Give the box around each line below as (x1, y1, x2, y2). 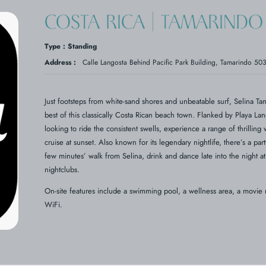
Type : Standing (44, 41, 97, 52)
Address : (44, 57, 76, 68)
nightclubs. (44, 164, 80, 176)
